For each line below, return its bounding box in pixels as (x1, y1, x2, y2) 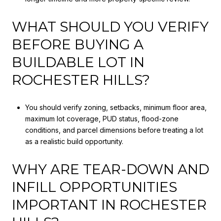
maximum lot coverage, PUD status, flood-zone (25, 114, 179, 123)
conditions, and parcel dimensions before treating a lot (25, 126, 203, 135)
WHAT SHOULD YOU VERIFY (12, 18, 209, 35)
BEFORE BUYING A (12, 36, 144, 53)
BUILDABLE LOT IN (12, 53, 145, 71)
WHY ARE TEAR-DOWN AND (12, 160, 209, 178)
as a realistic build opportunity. (25, 137, 123, 146)
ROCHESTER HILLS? (12, 71, 150, 88)
